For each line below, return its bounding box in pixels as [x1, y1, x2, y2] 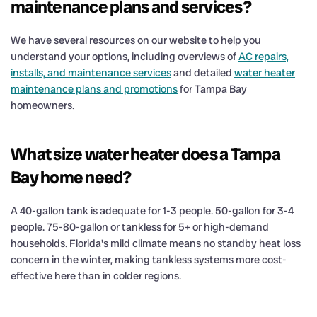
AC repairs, [238, 49, 289, 64]
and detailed [171, 65, 234, 80]
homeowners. [11, 98, 74, 113]
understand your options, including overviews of [11, 49, 238, 64]
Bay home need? [11, 166, 132, 188]
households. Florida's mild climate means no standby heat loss [11, 236, 301, 250]
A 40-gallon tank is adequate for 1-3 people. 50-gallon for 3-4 [11, 203, 294, 218]
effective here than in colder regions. [11, 268, 181, 283]
